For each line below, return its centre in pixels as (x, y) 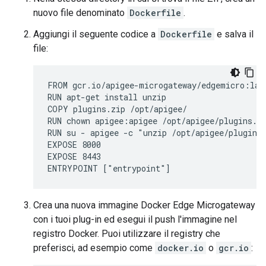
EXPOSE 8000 (74, 145)
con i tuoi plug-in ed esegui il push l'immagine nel (135, 219)
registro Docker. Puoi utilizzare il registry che (127, 234)
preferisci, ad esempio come (94, 248)
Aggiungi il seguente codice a (96, 34)
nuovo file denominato (80, 13)
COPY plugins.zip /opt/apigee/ (117, 109)
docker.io (180, 248)
